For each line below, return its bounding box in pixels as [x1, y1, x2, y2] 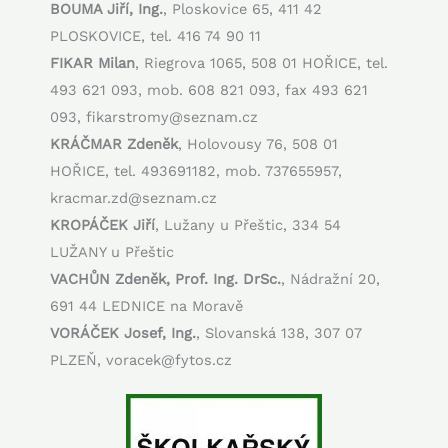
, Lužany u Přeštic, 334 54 [155, 216, 341, 235]
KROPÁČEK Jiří [50, 216, 155, 235]
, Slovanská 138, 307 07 [196, 324, 362, 343]
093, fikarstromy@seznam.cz [50, 108, 258, 127]
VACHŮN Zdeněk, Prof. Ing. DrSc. [50, 270, 281, 289]
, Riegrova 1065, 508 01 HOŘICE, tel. [135, 54, 388, 73]
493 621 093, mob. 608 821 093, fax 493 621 [50, 81, 368, 100]
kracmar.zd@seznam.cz [50, 189, 217, 208]
